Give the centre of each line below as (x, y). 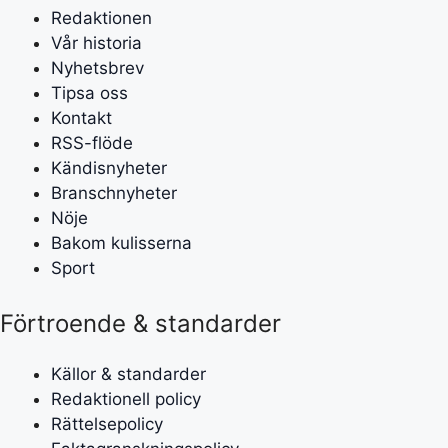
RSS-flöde (92, 142)
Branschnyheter (114, 192)
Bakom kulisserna (121, 242)
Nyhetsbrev (97, 67)
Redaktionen (101, 17)
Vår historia (96, 42)
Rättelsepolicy (107, 424)
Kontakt (81, 117)
